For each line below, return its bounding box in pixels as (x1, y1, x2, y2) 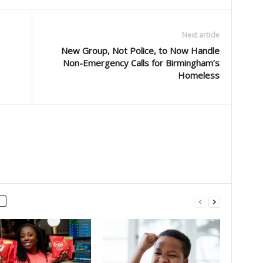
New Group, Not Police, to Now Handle (60, 45, 220, 56)
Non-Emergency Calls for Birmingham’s (62, 57, 220, 69)
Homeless (177, 69, 220, 81)
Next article (181, 30, 220, 40)
